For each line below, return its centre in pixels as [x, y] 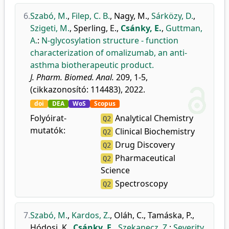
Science [116, 170]
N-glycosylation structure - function [110, 40]
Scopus [105, 104]
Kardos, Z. [91, 215]
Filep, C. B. [91, 16]
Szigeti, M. [50, 28]
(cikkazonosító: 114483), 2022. [88, 89]
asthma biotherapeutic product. [92, 65]
